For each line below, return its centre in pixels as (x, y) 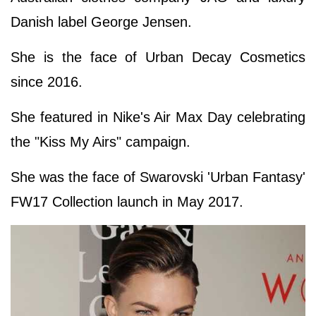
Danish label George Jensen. (103, 22)
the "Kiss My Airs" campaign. (101, 141)
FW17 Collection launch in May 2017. (129, 201)
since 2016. (49, 81)
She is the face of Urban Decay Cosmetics (158, 57)
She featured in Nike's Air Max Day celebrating (158, 117)
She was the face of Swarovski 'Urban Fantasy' (158, 177)
